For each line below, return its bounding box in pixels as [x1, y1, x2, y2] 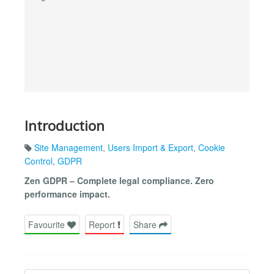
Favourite [28, 218, 67, 231]
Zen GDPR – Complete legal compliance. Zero [24, 174, 214, 187]
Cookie [198, 141, 225, 154]
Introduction [24, 116, 105, 135]
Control [24, 155, 53, 168]
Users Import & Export [108, 141, 193, 154]
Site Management [34, 141, 103, 154]
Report [89, 218, 117, 231]
